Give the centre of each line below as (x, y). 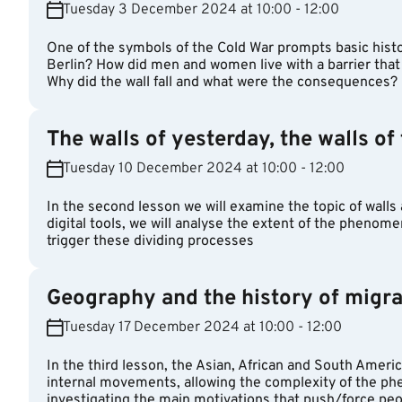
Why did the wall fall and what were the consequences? (222, 83)
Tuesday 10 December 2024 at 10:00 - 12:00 (204, 168)
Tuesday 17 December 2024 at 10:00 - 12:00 (202, 327)
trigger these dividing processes (150, 241)
